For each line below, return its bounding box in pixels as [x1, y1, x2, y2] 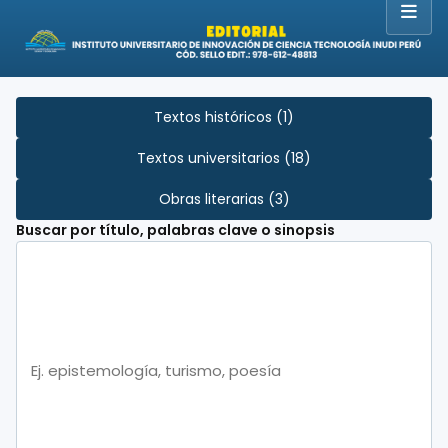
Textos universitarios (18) [137, 147, 311, 168]
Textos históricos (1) [154, 106, 294, 127]
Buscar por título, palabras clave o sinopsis [16, 219, 335, 240]
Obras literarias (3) [158, 188, 290, 209]
